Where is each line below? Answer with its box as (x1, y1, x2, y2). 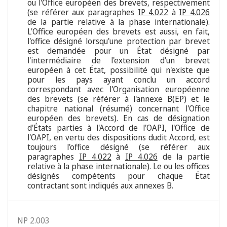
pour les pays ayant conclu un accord (27, 74, 210, 86)
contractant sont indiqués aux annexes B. (27, 180, 173, 192)
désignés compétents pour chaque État (27, 170, 210, 182)
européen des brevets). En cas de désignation (27, 112, 210, 124)
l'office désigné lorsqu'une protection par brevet (27, 35, 210, 47)
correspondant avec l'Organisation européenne (27, 84, 210, 95)
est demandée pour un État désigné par (27, 45, 210, 57)
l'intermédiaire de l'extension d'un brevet (27, 55, 210, 66)
